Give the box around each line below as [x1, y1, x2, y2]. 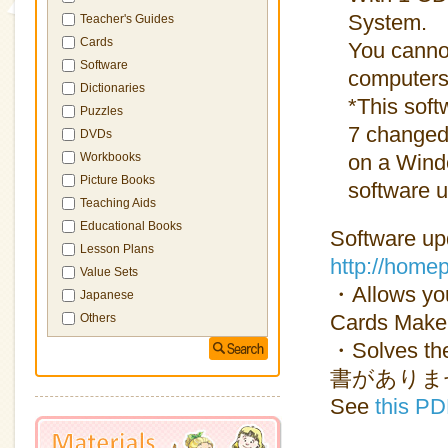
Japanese [80, 288, 134, 302]
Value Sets [80, 265, 138, 279]
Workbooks [80, 150, 141, 164]
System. [347, 10, 427, 35]
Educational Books [80, 219, 182, 233]
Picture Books [80, 173, 155, 187]
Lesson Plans [80, 242, 154, 256]
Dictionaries [80, 81, 145, 95]
